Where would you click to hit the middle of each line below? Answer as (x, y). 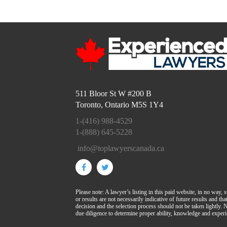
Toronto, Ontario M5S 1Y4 (120, 105)
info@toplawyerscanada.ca (121, 148)
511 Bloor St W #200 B (114, 94)
